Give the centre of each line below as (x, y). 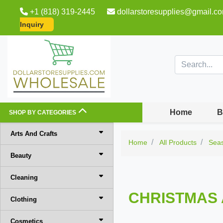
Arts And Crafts (34, 134)
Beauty (21, 156)
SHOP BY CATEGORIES (43, 112)
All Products (178, 142)
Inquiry (32, 24)
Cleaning (24, 177)
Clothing (24, 199)
